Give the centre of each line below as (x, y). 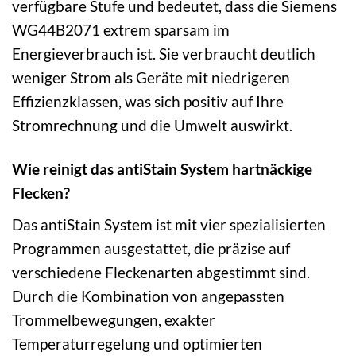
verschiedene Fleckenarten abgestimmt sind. (161, 272)
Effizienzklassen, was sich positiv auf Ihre (148, 102)
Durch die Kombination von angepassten (148, 296)
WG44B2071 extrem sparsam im (121, 30)
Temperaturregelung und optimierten (137, 343)
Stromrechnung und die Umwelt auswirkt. (152, 126)
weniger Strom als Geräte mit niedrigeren (151, 78)
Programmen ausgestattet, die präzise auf (151, 248)
